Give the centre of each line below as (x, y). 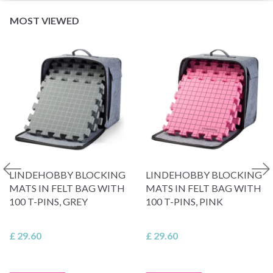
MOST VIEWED (44, 20)
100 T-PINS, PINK (184, 201)
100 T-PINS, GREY (48, 201)
